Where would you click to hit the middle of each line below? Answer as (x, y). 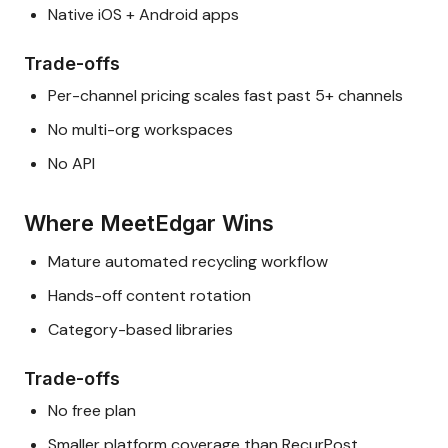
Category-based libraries (140, 330)
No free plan (92, 411)
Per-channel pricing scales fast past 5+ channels (225, 96)
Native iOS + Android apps (143, 15)
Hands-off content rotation (149, 296)
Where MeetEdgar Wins (149, 223)
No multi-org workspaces (140, 130)
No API (71, 164)
